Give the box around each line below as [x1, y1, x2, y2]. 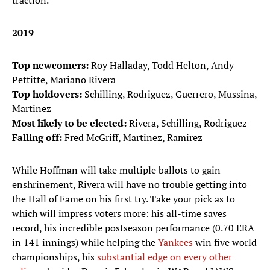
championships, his [12, 250, 97, 264]
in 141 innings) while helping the [12, 236, 158, 250]
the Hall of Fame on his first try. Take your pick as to [12, 192, 235, 206]
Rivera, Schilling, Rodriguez [129, 116, 247, 130]
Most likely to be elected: [12, 116, 129, 130]
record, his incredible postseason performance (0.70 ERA [12, 221, 254, 235]
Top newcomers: [12, 58, 89, 72]
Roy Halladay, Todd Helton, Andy [89, 58, 234, 72]
